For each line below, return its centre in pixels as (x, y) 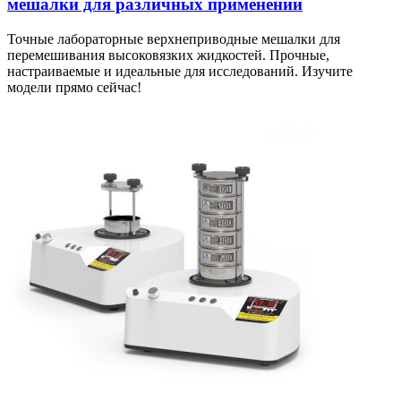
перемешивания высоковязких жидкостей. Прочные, (168, 55)
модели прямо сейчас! (74, 87)
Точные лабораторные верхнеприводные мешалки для (174, 38)
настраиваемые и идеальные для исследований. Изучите (180, 71)
